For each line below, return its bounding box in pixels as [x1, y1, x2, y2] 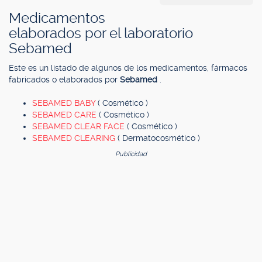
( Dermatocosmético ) [118, 133, 200, 143]
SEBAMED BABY [32, 98, 98, 108]
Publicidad [115, 150, 147, 158]
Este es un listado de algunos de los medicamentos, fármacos [9, 63, 247, 73]
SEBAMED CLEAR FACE [32, 122, 127, 131]
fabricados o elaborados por [9, 75, 120, 84]
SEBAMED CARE [32, 110, 99, 119]
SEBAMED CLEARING [32, 133, 118, 143]
